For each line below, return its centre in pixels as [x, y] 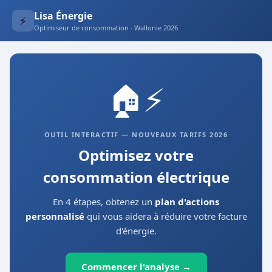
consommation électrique [136, 177]
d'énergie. [136, 231]
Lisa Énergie [63, 16]
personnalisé [55, 216]
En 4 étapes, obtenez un [104, 202]
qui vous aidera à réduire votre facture [165, 216]
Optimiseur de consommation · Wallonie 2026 [106, 28]
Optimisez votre [136, 155]
